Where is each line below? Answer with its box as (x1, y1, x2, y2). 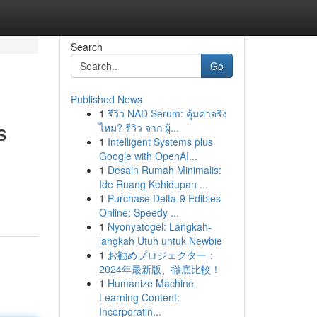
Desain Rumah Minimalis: (107, 163, 221, 177)
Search (70, 40, 103, 54)
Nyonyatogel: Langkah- (107, 219, 212, 234)
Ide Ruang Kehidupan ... (98, 177, 208, 191)
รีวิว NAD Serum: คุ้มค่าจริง (107, 106, 227, 120)
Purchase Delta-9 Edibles (107, 191, 221, 205)
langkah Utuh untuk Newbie (98, 234, 222, 248)
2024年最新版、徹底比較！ (98, 262, 221, 276)
